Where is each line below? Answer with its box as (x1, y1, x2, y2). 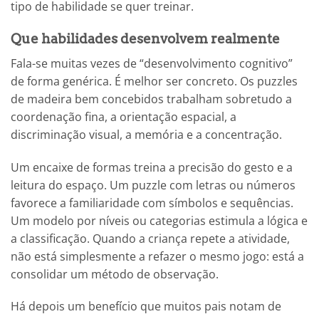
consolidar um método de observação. (11, 266, 219, 282)
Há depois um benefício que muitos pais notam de (11, 298, 281, 315)
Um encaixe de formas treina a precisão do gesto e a (11, 159, 293, 175)
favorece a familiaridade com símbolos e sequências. (11, 194, 293, 211)
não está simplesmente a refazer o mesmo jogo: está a (11, 248, 304, 264)
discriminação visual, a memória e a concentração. (11, 126, 282, 142)
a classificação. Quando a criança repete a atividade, (11, 230, 290, 246)
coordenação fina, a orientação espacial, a (11, 108, 236, 125)
